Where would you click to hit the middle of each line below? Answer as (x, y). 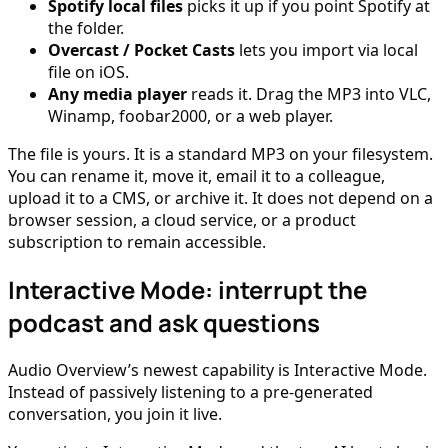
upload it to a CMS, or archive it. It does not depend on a (220, 197)
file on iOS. (88, 71)
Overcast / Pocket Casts (141, 49)
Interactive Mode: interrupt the (187, 289)
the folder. (86, 27)
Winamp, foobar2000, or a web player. (190, 115)
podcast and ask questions (164, 322)
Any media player (117, 93)
